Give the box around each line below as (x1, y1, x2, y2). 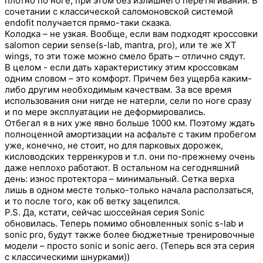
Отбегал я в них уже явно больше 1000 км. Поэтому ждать (5, 117, 255, 129)
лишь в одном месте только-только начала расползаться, (5, 184, 254, 196)
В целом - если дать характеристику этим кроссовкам (5, 62, 238, 73)
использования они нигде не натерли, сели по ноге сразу (5, 95, 251, 107)
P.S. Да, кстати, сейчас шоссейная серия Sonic (5, 207, 204, 218)
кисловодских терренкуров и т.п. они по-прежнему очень (5, 151, 255, 163)
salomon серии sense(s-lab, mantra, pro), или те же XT (5, 39, 237, 51)
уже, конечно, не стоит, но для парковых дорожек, (5, 140, 223, 151)
